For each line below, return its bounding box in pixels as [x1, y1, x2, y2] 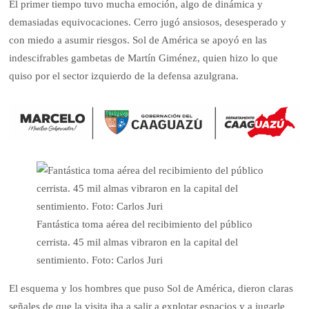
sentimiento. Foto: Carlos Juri [37, 254, 163, 266]
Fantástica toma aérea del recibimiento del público [37, 218, 253, 230]
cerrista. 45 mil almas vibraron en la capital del [37, 236, 239, 248]
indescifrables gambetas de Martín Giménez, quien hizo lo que [9, 52, 279, 64]
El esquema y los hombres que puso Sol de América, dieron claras [9, 282, 294, 294]
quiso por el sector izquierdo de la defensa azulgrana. [9, 70, 239, 82]
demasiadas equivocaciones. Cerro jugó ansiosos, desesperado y [9, 17, 287, 28]
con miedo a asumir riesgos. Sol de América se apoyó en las [9, 34, 268, 46]
